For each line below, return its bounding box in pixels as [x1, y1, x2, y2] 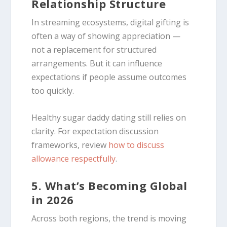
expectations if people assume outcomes [31, 71, 187, 83]
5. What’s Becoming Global [31, 178, 187, 194]
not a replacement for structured [31, 44, 157, 56]
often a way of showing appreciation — [31, 30, 181, 42]
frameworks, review [31, 139, 109, 150]
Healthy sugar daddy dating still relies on [31, 111, 186, 123]
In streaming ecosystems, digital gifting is [31, 17, 190, 28]
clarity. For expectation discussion [31, 125, 159, 137]
